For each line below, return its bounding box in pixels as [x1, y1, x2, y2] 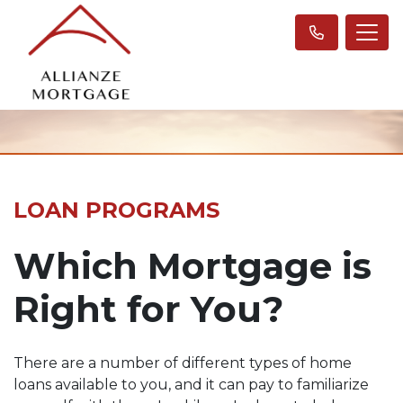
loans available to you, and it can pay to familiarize [13, 375, 369, 393]
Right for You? [13, 286, 283, 331]
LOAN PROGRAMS [13, 196, 219, 223]
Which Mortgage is [13, 243, 372, 288]
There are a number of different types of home [13, 354, 352, 372]
